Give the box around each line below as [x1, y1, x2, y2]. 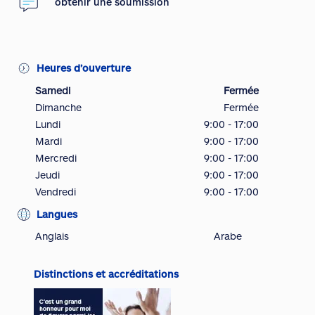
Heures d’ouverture [37, 62, 131, 74]
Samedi [35, 84, 70, 96]
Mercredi [35, 152, 77, 164]
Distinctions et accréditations [34, 268, 179, 280]
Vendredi [35, 186, 76, 198]
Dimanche [35, 101, 82, 113]
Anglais [35, 230, 69, 242]
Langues [37, 208, 77, 220]
